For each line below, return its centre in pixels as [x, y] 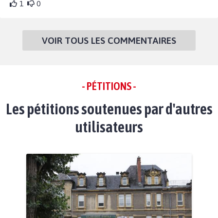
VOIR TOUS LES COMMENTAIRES [109, 40]
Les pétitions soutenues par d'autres [109, 109]
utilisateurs [109, 127]
